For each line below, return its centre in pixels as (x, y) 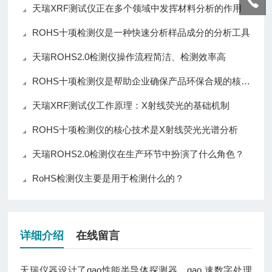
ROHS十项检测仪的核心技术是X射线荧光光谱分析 (135, 130)
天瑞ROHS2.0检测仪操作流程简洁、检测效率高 (129, 57)
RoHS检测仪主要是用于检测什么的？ (108, 178)
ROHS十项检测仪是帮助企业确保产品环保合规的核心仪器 (137, 81)
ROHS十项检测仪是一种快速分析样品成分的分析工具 (141, 33)
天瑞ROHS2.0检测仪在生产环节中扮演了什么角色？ (138, 154)
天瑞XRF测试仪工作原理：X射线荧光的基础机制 (131, 106)
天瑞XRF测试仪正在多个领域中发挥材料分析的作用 (137, 8)
